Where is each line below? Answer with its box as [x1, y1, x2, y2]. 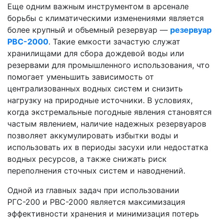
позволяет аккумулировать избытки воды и [7, 131, 178, 141]
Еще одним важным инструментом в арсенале [7, 1, 189, 12]
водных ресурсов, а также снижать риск [7, 154, 167, 164]
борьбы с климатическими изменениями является [7, 13, 204, 23]
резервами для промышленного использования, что [7, 60, 210, 70]
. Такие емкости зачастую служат [48, 37, 180, 47]
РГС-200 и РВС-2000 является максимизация [7, 197, 185, 207]
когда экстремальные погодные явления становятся [7, 107, 212, 117]
